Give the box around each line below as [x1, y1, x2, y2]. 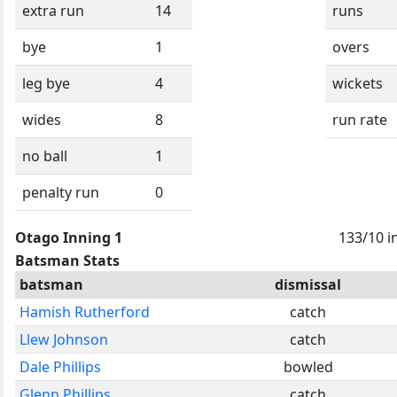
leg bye [22, 73, 70, 93]
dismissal [275, 274, 341, 294]
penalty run [22, 182, 99, 202]
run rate [332, 109, 387, 129]
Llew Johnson [19, 329, 108, 349]
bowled [283, 356, 333, 377]
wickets [332, 73, 383, 93]
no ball [22, 145, 67, 166]
